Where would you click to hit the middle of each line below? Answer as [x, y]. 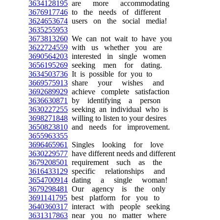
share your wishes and [116, 83]
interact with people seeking [119, 206]
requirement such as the [115, 162]
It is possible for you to [110, 74]
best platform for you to [113, 198]
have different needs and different [122, 153]
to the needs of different [114, 12]
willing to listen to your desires [117, 118]
